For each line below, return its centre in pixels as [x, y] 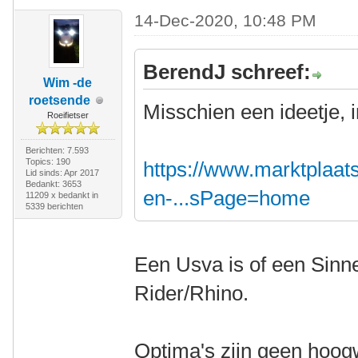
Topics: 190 [48, 161]
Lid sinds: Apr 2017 [62, 173]
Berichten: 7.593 [57, 150]
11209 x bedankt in [62, 195]
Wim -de [68, 83]
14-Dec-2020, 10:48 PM [226, 20]
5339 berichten [54, 206]
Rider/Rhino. [192, 293]
